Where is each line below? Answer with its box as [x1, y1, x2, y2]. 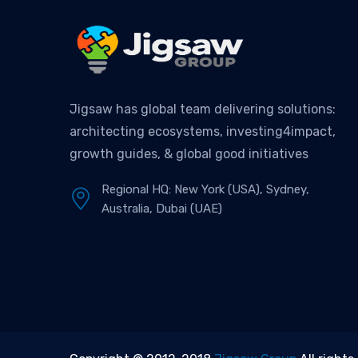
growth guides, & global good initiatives [70, 145, 308, 161]
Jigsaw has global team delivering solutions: [70, 101, 336, 117]
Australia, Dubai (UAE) [101, 201, 222, 216]
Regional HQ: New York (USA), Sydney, [101, 181, 309, 197]
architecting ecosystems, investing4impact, [70, 123, 336, 139]
